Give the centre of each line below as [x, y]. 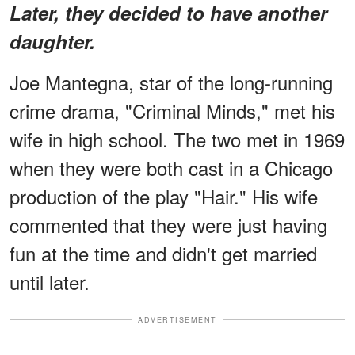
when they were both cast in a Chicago [171, 167]
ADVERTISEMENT [177, 319]
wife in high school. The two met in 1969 [177, 139]
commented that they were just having [168, 224]
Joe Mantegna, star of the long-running [171, 82]
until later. [50, 281]
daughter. [52, 41]
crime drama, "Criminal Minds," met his [172, 110]
